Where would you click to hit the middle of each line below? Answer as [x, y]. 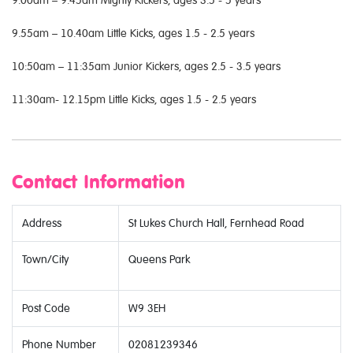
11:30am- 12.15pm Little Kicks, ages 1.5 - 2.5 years [134, 99]
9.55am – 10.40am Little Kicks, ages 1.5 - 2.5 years [133, 33]
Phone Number [59, 344]
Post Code [46, 308]
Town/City [45, 259]
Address [42, 223]
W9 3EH [147, 308]
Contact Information [98, 182]
